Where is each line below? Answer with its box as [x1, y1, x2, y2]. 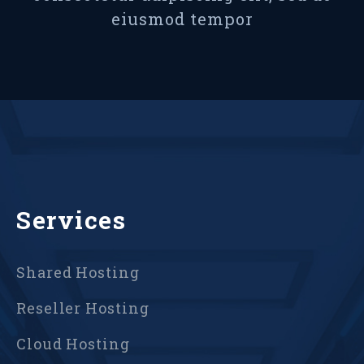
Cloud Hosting [16, 334, 130, 354]
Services [16, 203, 126, 236]
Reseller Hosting [16, 298, 149, 318]
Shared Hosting [16, 262, 140, 283]
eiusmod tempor [110, 8, 253, 30]
